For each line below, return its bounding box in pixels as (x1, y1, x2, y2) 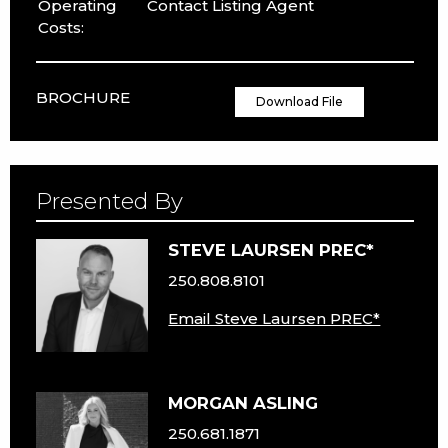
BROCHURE (35, 87, 130, 107)
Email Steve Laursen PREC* (168, 308, 381, 328)
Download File (255, 93, 343, 109)
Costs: (37, 17, 84, 37)
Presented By (35, 186, 183, 215)
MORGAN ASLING (168, 392, 319, 413)
